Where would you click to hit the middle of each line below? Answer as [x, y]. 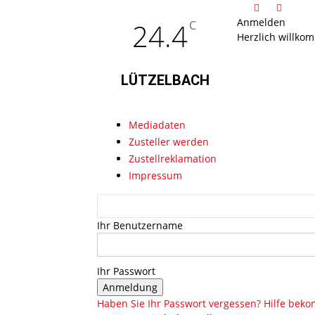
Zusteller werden [169, 142]
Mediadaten [157, 125]
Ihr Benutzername [140, 225]
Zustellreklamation [173, 159]
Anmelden [261, 22]
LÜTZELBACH [165, 80]
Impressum [155, 175]
